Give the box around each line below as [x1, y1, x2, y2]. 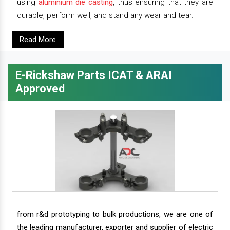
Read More [20, 35, 56, 45]
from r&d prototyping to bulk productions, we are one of [17, 209, 213, 219]
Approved [15, 82, 65, 95]
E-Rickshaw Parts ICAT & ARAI [15, 69, 172, 82]
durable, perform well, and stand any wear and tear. [17, 11, 194, 21]
